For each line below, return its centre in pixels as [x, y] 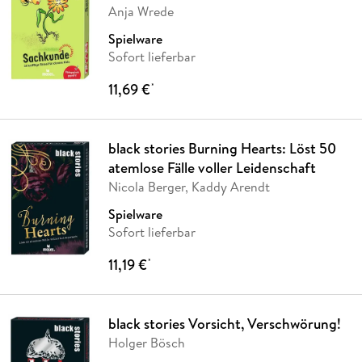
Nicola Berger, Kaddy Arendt [189, 187]
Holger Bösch [146, 343]
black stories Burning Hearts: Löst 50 [222, 149]
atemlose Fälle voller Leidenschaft [212, 168]
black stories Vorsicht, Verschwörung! [224, 324]
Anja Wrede [141, 12]
